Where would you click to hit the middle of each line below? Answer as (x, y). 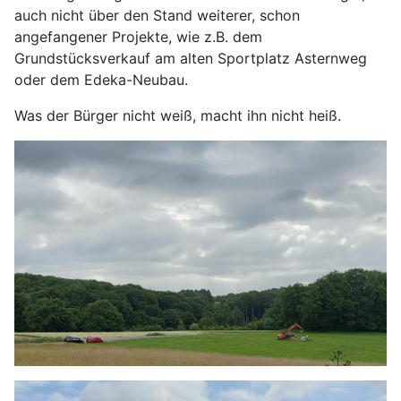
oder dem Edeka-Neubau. (101, 80)
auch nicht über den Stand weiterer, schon (157, 16)
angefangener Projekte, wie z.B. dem (138, 37)
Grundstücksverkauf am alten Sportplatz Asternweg (191, 59)
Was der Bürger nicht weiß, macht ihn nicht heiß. (178, 116)
